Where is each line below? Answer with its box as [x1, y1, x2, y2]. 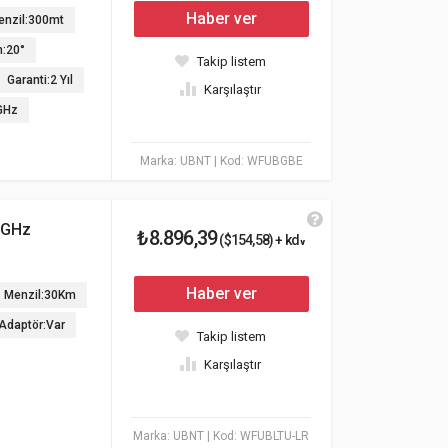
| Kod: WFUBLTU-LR [207, 429, 309, 443]
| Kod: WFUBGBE [213, 154, 303, 168]
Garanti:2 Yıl [7, 73, 73, 87]
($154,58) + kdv [217, 232, 306, 248]
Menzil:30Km [4, 288, 76, 302]
